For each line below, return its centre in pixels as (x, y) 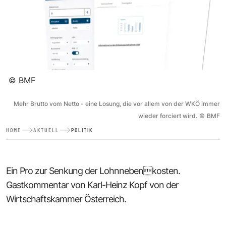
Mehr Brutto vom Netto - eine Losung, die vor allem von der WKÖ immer (117, 103)
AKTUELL (46, 130)
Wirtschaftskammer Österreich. (66, 199)
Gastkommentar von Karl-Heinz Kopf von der (92, 185)
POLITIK (82, 130)
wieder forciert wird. (168, 116)
